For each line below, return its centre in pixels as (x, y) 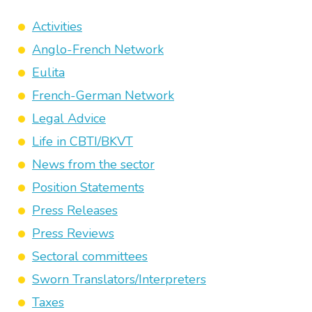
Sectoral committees (90, 256)
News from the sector (93, 164)
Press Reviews (73, 233)
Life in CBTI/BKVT (83, 141)
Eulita (48, 72)
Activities (57, 26)
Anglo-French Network (98, 49)
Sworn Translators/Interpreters (119, 279)
